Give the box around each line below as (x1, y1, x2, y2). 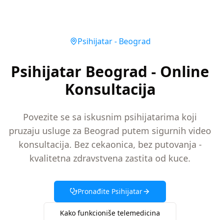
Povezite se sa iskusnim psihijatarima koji (23, 111, 197, 123)
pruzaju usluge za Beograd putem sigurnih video (9, 125, 211, 137)
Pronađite (78, 187, 110, 196)
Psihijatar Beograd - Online (11, 61, 209, 82)
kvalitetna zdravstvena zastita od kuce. (29, 152, 191, 164)
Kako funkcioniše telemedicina (60, 208, 160, 218)
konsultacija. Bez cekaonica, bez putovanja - (18, 138, 202, 150)
